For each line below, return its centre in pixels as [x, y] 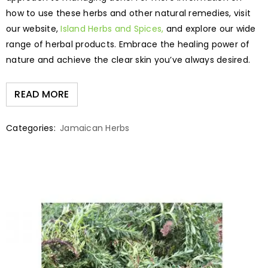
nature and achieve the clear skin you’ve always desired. [128, 60]
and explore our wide [210, 28]
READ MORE [42, 94]
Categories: [31, 128]
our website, [33, 28]
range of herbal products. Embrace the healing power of [128, 44]
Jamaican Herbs [95, 128]
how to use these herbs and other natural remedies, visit [128, 13]
